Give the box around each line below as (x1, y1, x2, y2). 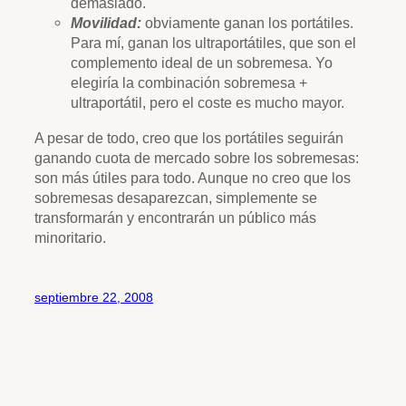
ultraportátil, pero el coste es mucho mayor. (71, 94, 344, 111)
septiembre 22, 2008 (34, 289, 153, 304)
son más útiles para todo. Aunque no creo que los (34, 169, 351, 186)
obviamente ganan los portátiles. (141, 14, 353, 32)
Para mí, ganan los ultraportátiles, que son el (71, 34, 356, 52)
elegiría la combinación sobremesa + (71, 74, 307, 92)
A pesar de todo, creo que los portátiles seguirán (34, 129, 343, 146)
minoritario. (34, 228, 106, 246)
